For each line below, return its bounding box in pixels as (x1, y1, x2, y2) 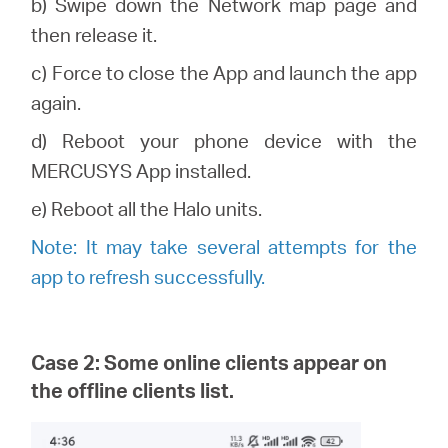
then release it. (31, 22, 158, 48)
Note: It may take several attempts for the (31, 234, 417, 260)
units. (211, 196, 263, 222)
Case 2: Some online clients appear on (31, 349, 388, 376)
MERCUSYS (31, 158, 133, 184)
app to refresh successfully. (31, 264, 266, 290)
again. (31, 90, 82, 116)
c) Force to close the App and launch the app (31, 60, 417, 86)
